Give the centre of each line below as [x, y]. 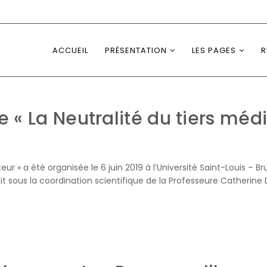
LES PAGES [214, 50]
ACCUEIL [70, 50]
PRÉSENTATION [136, 50]
